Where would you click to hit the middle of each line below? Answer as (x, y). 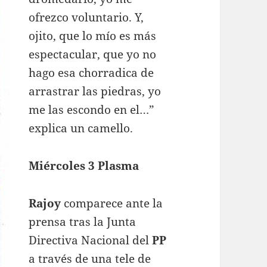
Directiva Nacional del (91, 240)
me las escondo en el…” (92, 109)
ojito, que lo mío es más (93, 35)
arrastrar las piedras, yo (95, 91)
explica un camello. (81, 128)
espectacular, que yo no (93, 54)
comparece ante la (114, 203)
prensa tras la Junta (83, 221)
